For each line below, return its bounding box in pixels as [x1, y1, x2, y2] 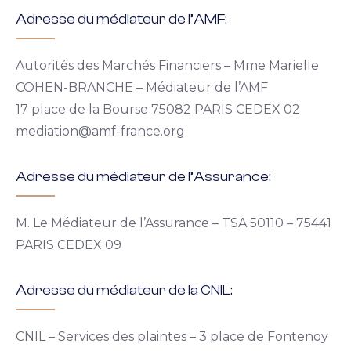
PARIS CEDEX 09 [16, 237, 121, 252]
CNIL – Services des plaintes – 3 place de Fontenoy [16, 329, 328, 344]
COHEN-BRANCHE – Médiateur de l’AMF [16, 80, 268, 95]
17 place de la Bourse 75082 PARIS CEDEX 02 [16, 102, 300, 117]
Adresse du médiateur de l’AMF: [16, 11, 227, 27]
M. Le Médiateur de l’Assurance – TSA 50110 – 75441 [16, 215, 331, 230]
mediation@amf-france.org [16, 124, 185, 139]
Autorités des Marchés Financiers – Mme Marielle [16, 58, 319, 73]
